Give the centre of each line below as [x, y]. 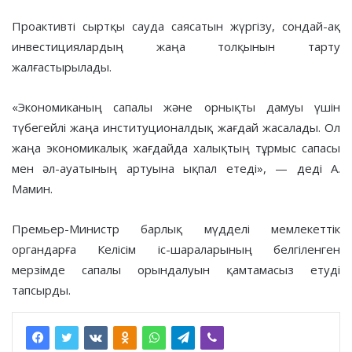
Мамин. [32, 188]
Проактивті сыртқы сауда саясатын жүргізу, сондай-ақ [176, 26]
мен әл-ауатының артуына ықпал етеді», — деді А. [176, 168]
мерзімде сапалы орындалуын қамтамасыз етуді [176, 269]
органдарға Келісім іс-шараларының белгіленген [176, 249]
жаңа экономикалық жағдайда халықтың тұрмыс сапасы [176, 147]
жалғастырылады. [62, 66]
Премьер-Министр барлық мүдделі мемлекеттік [176, 228]
